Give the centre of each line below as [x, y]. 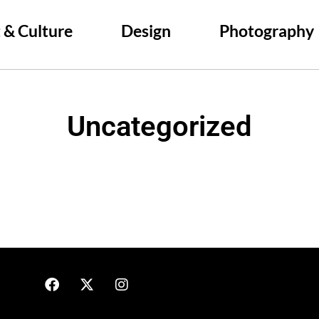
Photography [267, 31]
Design [146, 31]
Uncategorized [159, 126]
